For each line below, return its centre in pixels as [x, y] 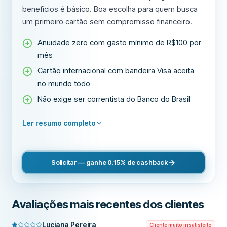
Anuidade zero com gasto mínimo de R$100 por [120, 42]
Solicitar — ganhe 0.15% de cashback [109, 162]
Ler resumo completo [59, 123]
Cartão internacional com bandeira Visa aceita [116, 71]
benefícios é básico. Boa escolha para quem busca [110, 9]
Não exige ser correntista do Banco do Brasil [114, 99]
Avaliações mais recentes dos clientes [108, 204]
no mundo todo [64, 83]
